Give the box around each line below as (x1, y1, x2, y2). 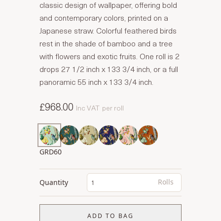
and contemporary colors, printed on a (39, 11, 168, 23)
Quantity (39, 178, 68, 187)
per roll (102, 103, 124, 113)
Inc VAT (76, 103, 100, 113)
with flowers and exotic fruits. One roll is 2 (39, 50, 180, 62)
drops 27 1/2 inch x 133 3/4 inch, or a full (39, 63, 178, 74)
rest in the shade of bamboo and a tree (39, 37, 173, 49)
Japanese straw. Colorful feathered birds (39, 24, 177, 36)
